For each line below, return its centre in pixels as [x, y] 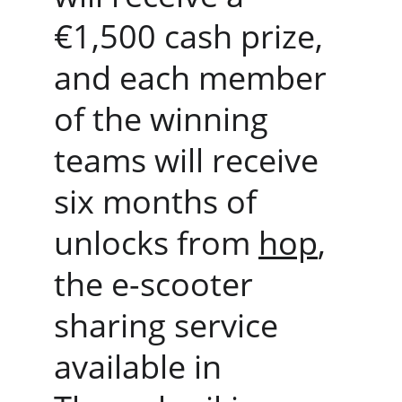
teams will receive [190, 160]
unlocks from [156, 243]
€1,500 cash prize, [192, 36]
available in [142, 367]
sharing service [170, 325]
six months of [159, 201]
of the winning [165, 119]
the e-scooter [157, 284]
